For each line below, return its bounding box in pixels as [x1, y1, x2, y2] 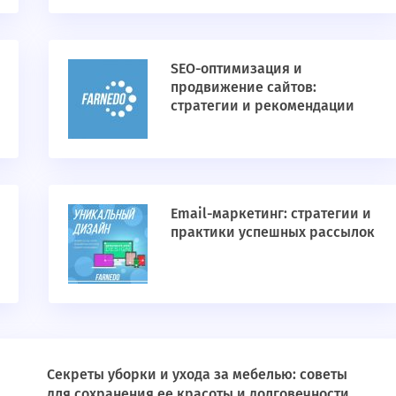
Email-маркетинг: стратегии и [170, 205, 371, 223]
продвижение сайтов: [170, 79, 316, 96]
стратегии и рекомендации [170, 97, 354, 115]
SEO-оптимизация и [170, 60, 302, 78]
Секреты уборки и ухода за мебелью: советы [47, 366, 347, 384]
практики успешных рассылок [170, 224, 375, 241]
